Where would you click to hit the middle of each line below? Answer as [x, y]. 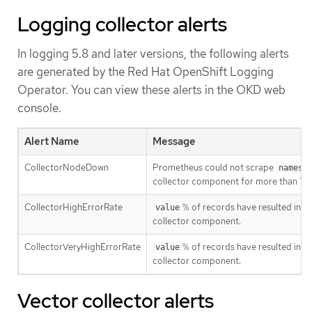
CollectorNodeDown [67, 168]
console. [39, 108]
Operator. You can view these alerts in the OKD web [151, 90]
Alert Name [52, 142]
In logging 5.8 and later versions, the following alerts [153, 54]
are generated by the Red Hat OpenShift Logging [146, 72]
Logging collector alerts [122, 24]
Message [174, 142]
